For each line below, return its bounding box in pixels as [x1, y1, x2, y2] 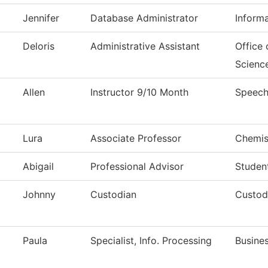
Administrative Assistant [90, 40, 200, 53]
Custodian [90, 188, 136, 201]
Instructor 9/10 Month [90, 86, 188, 99]
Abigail [23, 160, 54, 173]
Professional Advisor [90, 160, 184, 173]
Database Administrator [90, 12, 198, 25]
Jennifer [23, 12, 59, 25]
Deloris [23, 40, 54, 53]
